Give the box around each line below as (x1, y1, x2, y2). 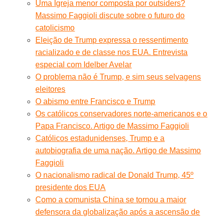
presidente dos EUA (35, 183, 106, 192)
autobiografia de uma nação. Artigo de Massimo (35, 146, 201, 155)
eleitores (35, 84, 66, 93)
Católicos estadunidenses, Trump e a (35, 134, 165, 142)
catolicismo (35, 23, 75, 32)
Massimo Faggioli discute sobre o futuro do (35, 11, 185, 20)
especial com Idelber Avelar (35, 60, 132, 69)
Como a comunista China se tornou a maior (35, 195, 187, 204)
